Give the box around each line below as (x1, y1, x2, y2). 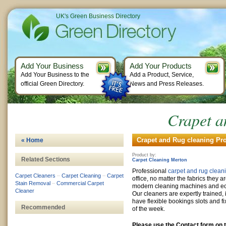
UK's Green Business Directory (56, 13, 140, 20)
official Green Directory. (21, 80, 84, 87)
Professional (132, 167, 168, 175)
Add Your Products (130, 62, 192, 70)
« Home (21, 137, 43, 144)
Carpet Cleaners (15, 173, 55, 179)
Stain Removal (15, 180, 50, 186)
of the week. (132, 205, 165, 212)
